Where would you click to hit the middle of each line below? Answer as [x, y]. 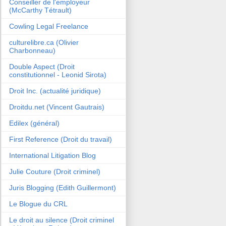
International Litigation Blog [52, 155]
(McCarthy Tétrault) [40, 10]
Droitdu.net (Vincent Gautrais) [57, 107]
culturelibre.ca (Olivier [44, 42]
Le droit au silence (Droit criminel [62, 220]
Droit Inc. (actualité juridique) [55, 91]
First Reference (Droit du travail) [61, 139]
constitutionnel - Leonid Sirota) [58, 74]
